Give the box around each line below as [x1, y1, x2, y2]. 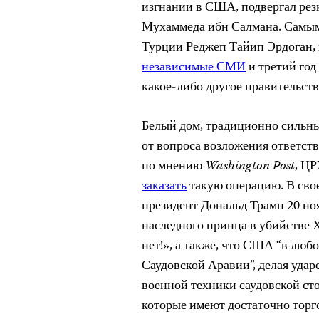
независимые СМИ [142, 56, 246, 78]
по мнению [142, 155, 206, 177]
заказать [142, 175, 187, 197]
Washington [205, 155, 271, 177]
